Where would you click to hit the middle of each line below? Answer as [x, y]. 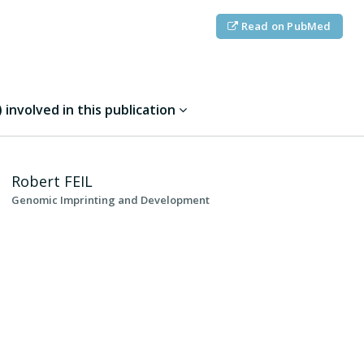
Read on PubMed [285, 26]
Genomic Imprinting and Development [110, 200]
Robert [38, 182]
